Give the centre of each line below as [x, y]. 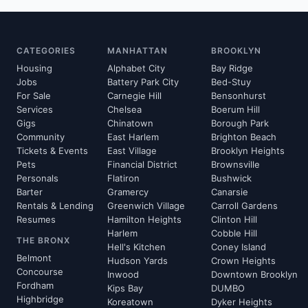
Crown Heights [243, 261]
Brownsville [235, 164]
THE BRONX [43, 240]
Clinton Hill [234, 219]
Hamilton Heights [144, 219]
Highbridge [40, 299]
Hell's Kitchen [136, 247]
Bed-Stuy [231, 82]
